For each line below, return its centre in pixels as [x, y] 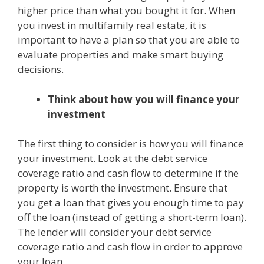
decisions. [41, 70]
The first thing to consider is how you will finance [131, 144]
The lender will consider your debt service [115, 232]
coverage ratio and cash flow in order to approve [130, 247]
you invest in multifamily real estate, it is [112, 25]
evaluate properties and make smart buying [121, 55]
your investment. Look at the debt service [113, 159]
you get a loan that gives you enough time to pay [131, 203]
